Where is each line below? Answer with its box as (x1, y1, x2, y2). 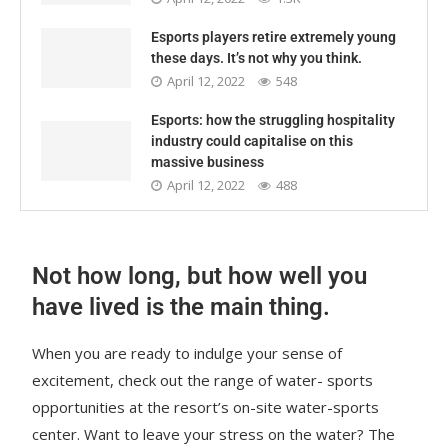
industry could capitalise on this (151, 133, 353, 149)
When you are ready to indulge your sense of (32, 343, 343, 363)
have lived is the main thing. (32, 293, 331, 321)
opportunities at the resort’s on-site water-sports (32, 397, 380, 417)
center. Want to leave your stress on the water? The (32, 424, 396, 444)
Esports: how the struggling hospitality (151, 112, 395, 128)
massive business (151, 154, 264, 170)
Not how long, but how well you (32, 262, 368, 290)
